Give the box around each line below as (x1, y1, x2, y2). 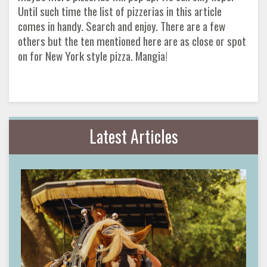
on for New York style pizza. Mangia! (18, 46, 167, 64)
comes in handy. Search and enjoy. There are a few (18, 17, 225, 35)
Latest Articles (89, 124, 178, 149)
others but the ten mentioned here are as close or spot (18, 32, 246, 49)
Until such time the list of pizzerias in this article (18, 2, 222, 20)
